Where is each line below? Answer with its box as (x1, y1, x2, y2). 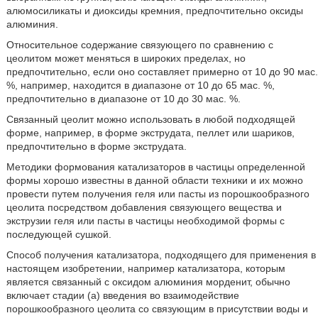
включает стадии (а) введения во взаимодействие (6, 289, 239, 301)
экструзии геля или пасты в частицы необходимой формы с (6, 214, 285, 226)
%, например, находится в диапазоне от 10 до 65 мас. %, (6, 79, 275, 91)
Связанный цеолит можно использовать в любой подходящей (6, 113, 295, 125)
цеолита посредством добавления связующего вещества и (6, 201, 282, 213)
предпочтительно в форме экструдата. (6, 140, 187, 152)
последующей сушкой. (6, 228, 111, 240)
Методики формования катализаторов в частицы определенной (6, 160, 305, 172)
